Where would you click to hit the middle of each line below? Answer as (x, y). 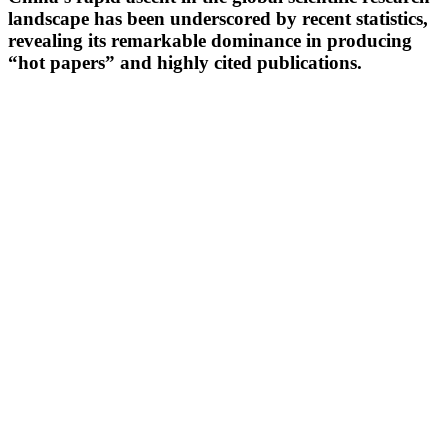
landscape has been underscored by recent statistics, (218, 18)
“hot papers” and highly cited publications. (185, 62)
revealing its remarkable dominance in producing (210, 40)
